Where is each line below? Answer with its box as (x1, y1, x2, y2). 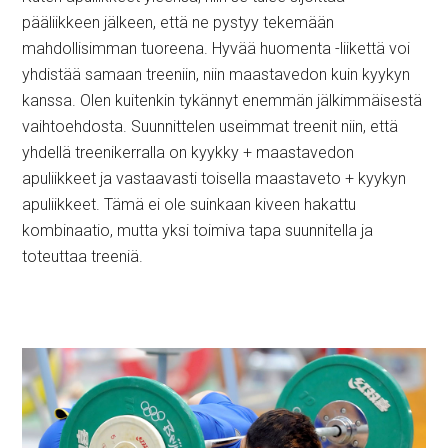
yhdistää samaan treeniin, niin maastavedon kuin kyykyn (22, 65, 411, 84)
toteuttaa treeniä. (22, 247, 144, 266)
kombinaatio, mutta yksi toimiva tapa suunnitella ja (22, 221, 374, 240)
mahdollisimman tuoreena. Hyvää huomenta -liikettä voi (22, 39, 411, 58)
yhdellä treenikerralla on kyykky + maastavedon (22, 143, 355, 162)
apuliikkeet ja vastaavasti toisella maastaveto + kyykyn (22, 169, 407, 188)
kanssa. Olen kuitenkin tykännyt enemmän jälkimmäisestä (22, 91, 423, 110)
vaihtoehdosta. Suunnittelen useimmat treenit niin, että (22, 117, 399, 136)
